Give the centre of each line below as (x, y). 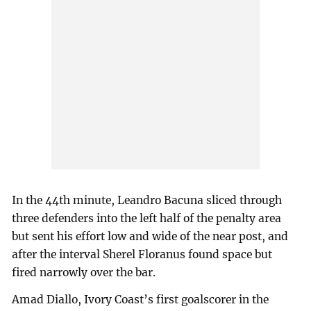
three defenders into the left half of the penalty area (147, 218)
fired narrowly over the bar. (84, 272)
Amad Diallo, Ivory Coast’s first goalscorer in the (141, 300)
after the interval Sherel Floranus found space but (142, 254)
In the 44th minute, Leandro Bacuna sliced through (147, 200)
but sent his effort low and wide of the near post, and (150, 236)
